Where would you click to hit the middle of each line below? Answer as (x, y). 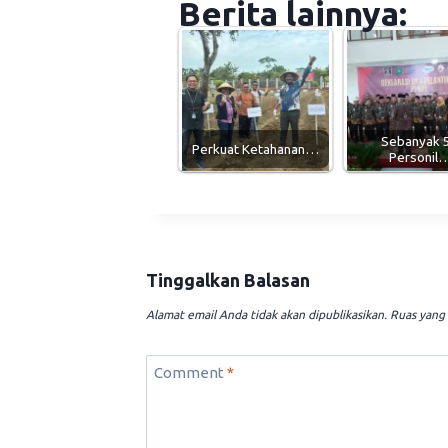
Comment (190, 372)
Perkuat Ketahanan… (255, 149)
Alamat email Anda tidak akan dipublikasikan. (266, 314)
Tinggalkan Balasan (228, 279)
